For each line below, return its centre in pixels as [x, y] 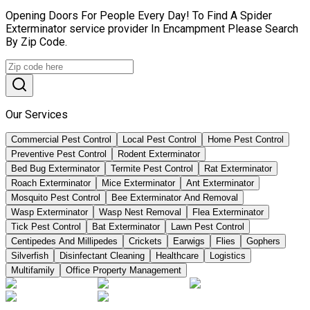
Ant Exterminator [220, 183]
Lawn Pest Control [208, 227]
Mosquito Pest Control [56, 198]
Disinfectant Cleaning [102, 256]
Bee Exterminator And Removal [175, 198]
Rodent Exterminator [159, 154]
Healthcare [177, 256]
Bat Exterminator [126, 227]
